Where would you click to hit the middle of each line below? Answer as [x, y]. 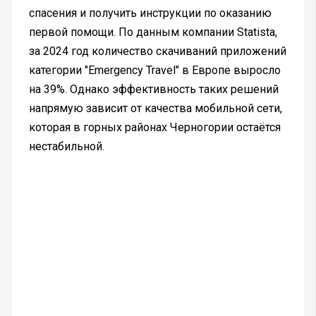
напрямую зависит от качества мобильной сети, [155, 109]
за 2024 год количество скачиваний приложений [157, 51]
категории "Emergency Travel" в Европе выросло [154, 71]
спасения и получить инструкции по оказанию [150, 13]
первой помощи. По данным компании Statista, [153, 32]
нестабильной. [66, 147]
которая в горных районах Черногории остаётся [154, 128]
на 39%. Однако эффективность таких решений [153, 90]
